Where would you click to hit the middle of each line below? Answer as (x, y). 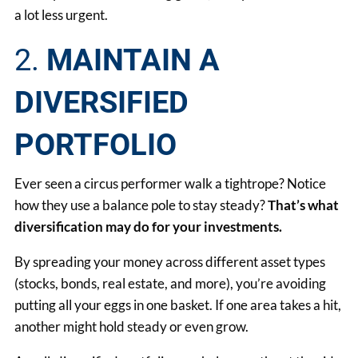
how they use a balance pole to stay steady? (141, 205)
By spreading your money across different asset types (170, 262)
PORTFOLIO (96, 144)
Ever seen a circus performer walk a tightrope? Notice (171, 184)
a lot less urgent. (62, 14)
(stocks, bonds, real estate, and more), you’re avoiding (171, 284)
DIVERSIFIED (102, 102)
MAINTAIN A (133, 60)
